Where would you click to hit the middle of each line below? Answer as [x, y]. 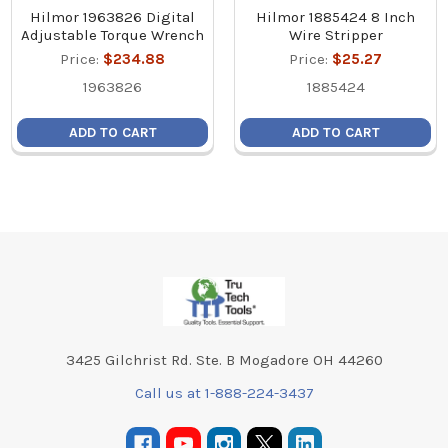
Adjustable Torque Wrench [113, 34]
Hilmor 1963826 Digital [113, 16]
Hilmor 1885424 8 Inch [336, 16]
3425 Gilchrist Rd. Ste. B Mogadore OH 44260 [224, 359]
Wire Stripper [335, 34]
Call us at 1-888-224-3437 [224, 392]
